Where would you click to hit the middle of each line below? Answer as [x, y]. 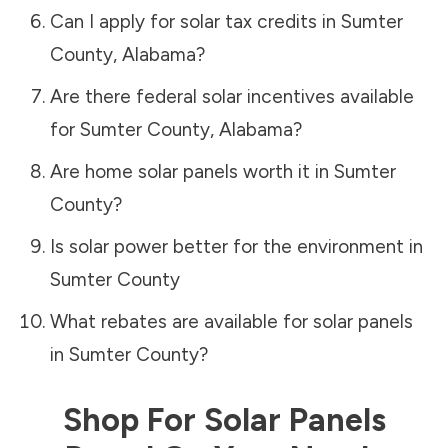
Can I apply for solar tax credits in [195, 21]
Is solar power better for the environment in [236, 246]
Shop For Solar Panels [224, 419]
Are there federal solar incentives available [231, 96]
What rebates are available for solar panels [231, 321]
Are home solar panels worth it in [191, 171]
